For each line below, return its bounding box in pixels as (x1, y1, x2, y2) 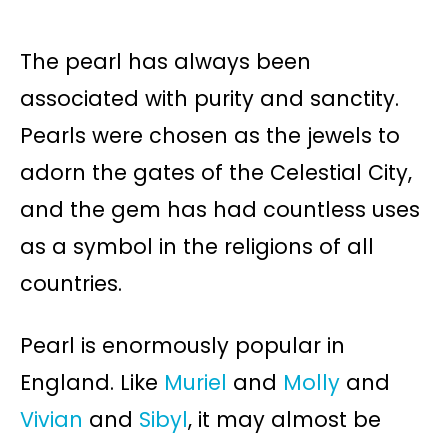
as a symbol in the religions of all (20, 231, 374, 261)
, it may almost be (188, 404, 381, 434)
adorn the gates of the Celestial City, (20, 157, 412, 187)
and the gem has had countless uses (20, 194, 420, 224)
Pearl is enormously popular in (20, 330, 345, 360)
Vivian (20, 404, 83, 434)
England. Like (20, 367, 164, 397)
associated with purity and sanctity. (20, 83, 399, 113)
